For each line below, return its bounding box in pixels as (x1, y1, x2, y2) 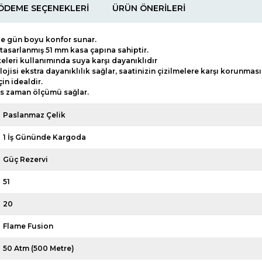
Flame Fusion (3, 221, 54, 230)
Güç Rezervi (3, 154, 49, 164)
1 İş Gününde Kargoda (3, 132, 87, 142)
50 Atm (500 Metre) (3, 243, 75, 253)
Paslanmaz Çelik (3, 110, 66, 119)
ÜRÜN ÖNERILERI (112, 2, 185, 13)
